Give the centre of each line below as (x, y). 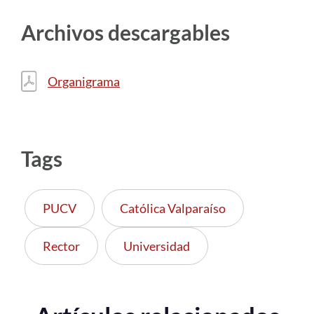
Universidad (157, 246)
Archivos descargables (125, 32)
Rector (61, 246)
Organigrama (84, 81)
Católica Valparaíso (173, 208)
